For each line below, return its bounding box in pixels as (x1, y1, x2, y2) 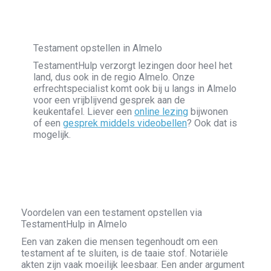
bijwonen (188, 106, 228, 117)
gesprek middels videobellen (63, 117, 187, 129)
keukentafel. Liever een (33, 106, 134, 117)
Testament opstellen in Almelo (33, 42, 162, 54)
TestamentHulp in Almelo (21, 218, 127, 230)
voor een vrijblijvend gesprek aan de (33, 94, 185, 106)
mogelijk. (33, 129, 71, 140)
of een (33, 117, 63, 129)
